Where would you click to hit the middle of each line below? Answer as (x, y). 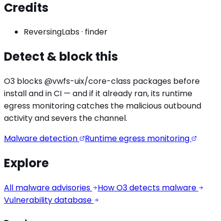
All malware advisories (48, 188)
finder (96, 32)
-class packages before (153, 81)
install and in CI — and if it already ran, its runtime (98, 94)
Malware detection (42, 139)
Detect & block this (61, 57)
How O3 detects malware (148, 188)
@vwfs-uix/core (75, 81)
